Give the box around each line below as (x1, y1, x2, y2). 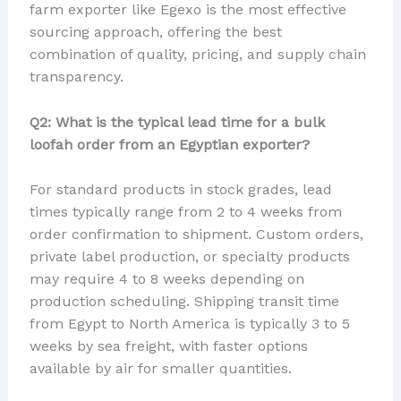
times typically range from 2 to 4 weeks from (29, 203, 342, 221)
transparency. (29, 68, 124, 86)
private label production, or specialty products (29, 248, 350, 266)
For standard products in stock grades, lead (29, 181, 332, 199)
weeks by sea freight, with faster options (29, 337, 308, 355)
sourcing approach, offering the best (29, 23, 282, 41)
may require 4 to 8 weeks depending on (29, 270, 304, 288)
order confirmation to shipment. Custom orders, (29, 226, 363, 243)
